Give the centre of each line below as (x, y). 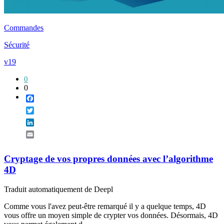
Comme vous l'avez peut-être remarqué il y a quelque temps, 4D (105, 206)
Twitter (45, 110)
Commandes (24, 27)
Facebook (49, 98)
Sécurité (17, 44)
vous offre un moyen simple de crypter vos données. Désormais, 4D (111, 215)
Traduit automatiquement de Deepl (58, 189)
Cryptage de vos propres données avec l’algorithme (108, 159)
